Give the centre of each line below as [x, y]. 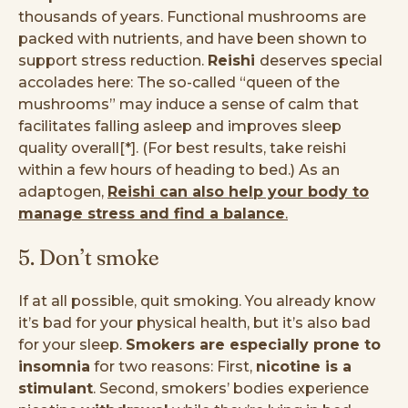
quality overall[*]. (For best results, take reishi [182, 148]
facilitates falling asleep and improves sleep [180, 126]
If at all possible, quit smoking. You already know [197, 301]
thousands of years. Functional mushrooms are [192, 16]
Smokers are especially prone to [253, 344]
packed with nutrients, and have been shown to [193, 38]
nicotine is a [304, 366]
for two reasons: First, [173, 366]
